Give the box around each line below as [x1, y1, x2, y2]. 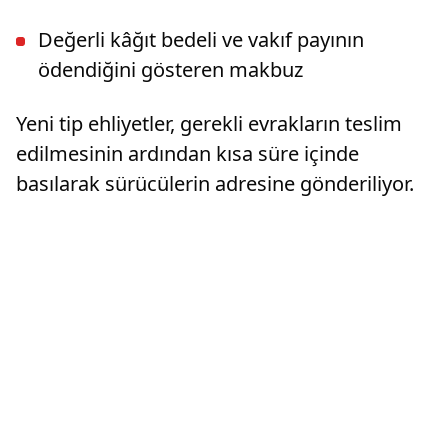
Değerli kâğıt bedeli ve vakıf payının [38, 25, 364, 53]
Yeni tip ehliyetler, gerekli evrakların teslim [16, 109, 402, 137]
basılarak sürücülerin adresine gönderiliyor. [16, 169, 414, 197]
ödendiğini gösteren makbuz [38, 55, 303, 83]
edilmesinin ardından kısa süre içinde [16, 139, 359, 167]
